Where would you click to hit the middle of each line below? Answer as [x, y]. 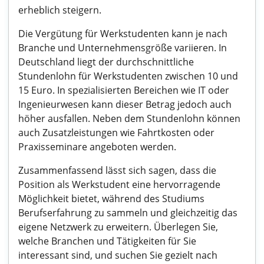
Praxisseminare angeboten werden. [97, 147]
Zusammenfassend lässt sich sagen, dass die [117, 170]
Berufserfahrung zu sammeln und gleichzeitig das [128, 213]
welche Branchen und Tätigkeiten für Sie [107, 241]
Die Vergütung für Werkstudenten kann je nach [123, 34]
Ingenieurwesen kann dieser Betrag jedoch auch [125, 104]
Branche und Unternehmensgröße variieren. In [123, 48]
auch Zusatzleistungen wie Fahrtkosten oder [116, 133]
